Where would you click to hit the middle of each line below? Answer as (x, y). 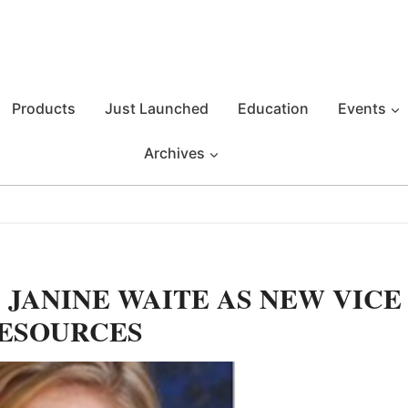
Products (44, 108)
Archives (174, 153)
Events (362, 108)
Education (273, 108)
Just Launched (157, 108)
